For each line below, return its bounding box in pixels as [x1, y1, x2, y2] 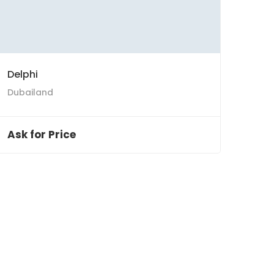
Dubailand [7, 86, 53, 98]
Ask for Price [7, 127, 76, 142]
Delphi [7, 67, 38, 81]
